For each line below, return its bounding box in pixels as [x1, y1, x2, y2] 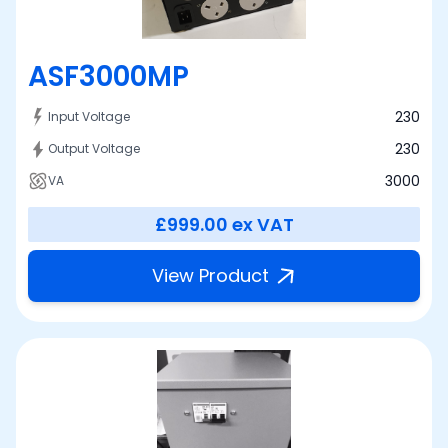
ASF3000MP [28, 57, 189, 97]
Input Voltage [48, 108, 130, 126]
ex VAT [231, 212, 294, 238]
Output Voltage [48, 140, 140, 158]
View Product [151, 263, 269, 289]
